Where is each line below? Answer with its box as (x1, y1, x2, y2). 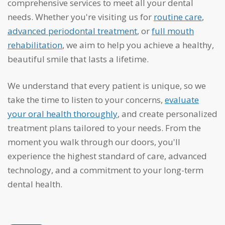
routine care (154, 11, 202, 23)
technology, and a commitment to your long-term (8, 164, 203, 176)
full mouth (152, 25, 194, 37)
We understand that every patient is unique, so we (8, 80, 16, 92)
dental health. (8, 178, 62, 190)
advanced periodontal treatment (8, 25, 137, 37)
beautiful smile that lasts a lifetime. (8, 53, 149, 65)
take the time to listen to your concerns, (8, 94, 165, 106)
